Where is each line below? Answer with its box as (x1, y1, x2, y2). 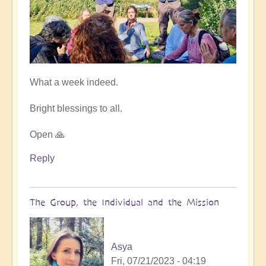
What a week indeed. (30, 77, 118, 87)
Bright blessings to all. (30, 103, 122, 113)
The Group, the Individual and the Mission (30, 196, 219, 208)
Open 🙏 (30, 129, 65, 140)
